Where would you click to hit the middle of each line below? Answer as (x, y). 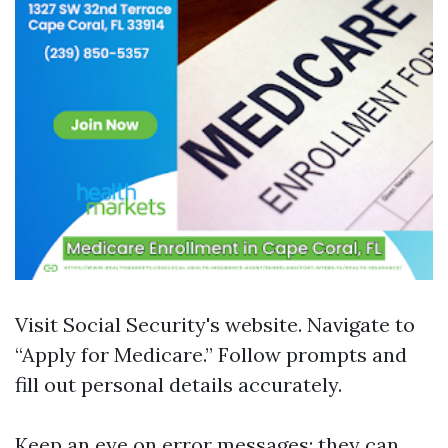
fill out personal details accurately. (178, 384)
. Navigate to (356, 324)
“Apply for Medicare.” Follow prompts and (211, 354)
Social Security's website (180, 324)
